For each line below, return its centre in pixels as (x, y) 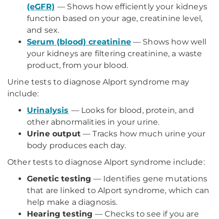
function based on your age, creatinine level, (115, 18)
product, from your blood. (78, 65)
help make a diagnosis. (72, 202)
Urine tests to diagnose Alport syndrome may (98, 82)
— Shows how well (169, 42)
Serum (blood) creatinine (79, 42)
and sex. (43, 30)
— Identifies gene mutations (149, 179)
